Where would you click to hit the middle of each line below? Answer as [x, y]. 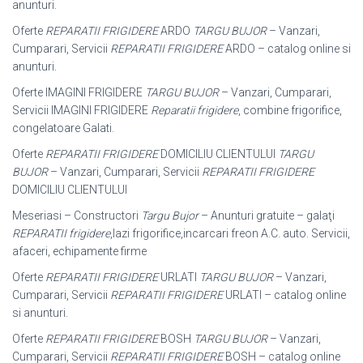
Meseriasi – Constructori [77, 215]
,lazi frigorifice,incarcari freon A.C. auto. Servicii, [230, 233]
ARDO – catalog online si [287, 48]
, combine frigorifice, [290, 110]
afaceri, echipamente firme [79, 251]
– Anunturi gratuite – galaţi [267, 215]
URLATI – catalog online [284, 295]
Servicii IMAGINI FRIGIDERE [81, 110]
